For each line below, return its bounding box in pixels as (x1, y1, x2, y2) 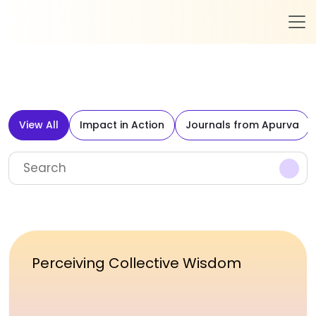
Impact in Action (80, 118, 164, 132)
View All (19, 118, 59, 132)
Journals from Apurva (186, 118, 299, 132)
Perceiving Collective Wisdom (32, 253, 241, 273)
